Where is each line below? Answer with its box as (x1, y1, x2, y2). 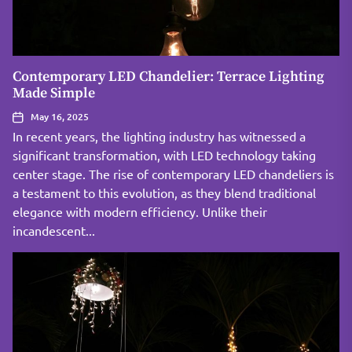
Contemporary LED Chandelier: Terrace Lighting (13, 68, 324, 86)
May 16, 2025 (31, 110, 89, 123)
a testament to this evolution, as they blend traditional (13, 185, 316, 200)
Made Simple (13, 84, 95, 102)
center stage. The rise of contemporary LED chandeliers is (13, 166, 334, 181)
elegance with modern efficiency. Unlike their (13, 203, 267, 219)
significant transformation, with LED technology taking (13, 147, 316, 163)
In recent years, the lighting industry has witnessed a (13, 128, 306, 144)
